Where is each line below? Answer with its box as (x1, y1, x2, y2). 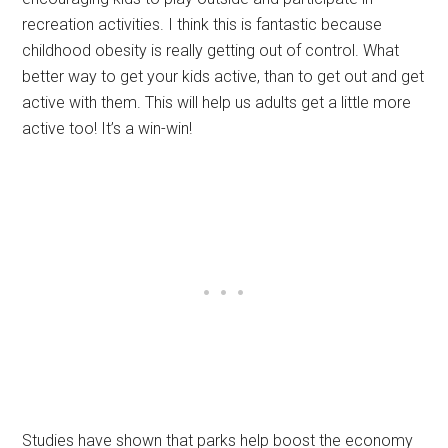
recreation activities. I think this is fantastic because (22, 15, 383, 35)
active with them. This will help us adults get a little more (22, 93, 412, 113)
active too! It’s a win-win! (22, 119, 193, 139)
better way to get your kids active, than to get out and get (22, 67, 425, 87)
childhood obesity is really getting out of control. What (22, 41, 400, 61)
